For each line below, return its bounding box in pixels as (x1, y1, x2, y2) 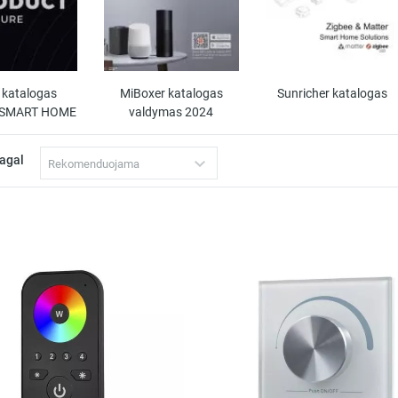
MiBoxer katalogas (119, 86, 223, 101)
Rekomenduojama (48, 157, 139, 171)
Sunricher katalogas (277, 86, 388, 101)
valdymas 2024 (129, 105, 214, 120)
